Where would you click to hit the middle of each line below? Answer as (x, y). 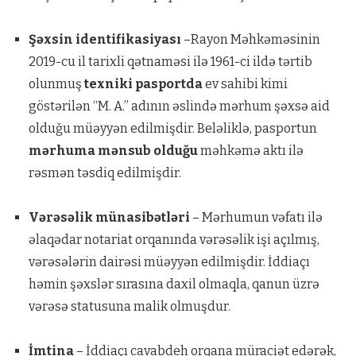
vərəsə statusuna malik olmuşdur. (129, 306)
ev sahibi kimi (245, 84)
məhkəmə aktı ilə (250, 151)
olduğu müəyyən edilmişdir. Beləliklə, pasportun (172, 128)
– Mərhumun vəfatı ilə (256, 217)
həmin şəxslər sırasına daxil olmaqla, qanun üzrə (174, 284)
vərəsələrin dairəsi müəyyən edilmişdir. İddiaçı (169, 262)
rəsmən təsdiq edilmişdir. (104, 173)
